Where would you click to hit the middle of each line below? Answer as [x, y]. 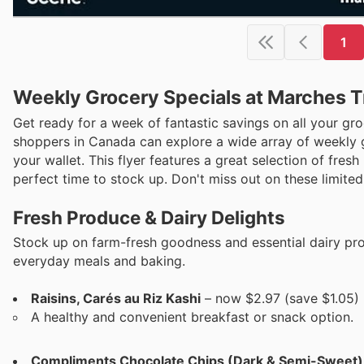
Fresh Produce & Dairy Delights [149, 217]
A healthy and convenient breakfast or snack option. [192, 316]
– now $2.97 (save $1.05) [280, 298]
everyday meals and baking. [99, 260]
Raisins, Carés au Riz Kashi [116, 298]
